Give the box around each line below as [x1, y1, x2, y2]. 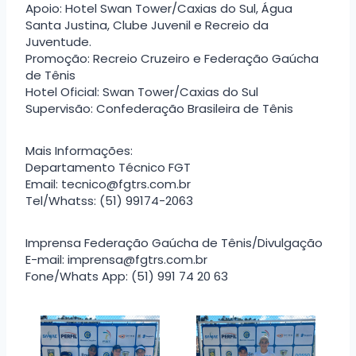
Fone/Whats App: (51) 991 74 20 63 [25, 267, 228, 284]
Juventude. [25, 33, 91, 50]
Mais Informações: [25, 141, 133, 159]
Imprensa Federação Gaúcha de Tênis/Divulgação [25, 234, 323, 251]
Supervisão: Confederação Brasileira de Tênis [25, 99, 293, 117]
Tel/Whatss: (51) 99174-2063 [25, 192, 193, 209]
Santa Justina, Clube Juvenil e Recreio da [25, 16, 269, 33]
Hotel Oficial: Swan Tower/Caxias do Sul [25, 83, 258, 100]
